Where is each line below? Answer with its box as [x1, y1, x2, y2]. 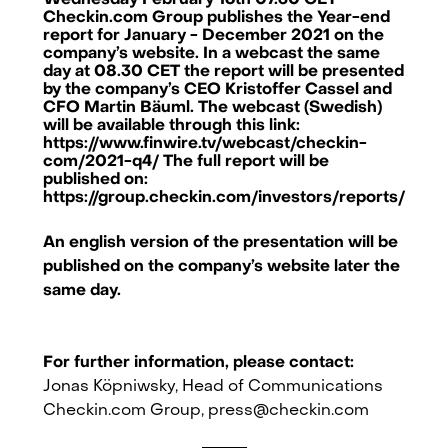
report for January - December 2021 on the [43, 28, 384, 44]
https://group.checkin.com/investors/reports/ [43, 190, 405, 206]
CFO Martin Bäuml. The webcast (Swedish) [43, 100, 382, 116]
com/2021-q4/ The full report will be [43, 154, 329, 170]
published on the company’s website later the [43, 259, 400, 275]
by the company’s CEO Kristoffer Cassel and [43, 82, 392, 98]
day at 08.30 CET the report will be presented [43, 64, 404, 80]
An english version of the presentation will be [43, 235, 398, 251]
